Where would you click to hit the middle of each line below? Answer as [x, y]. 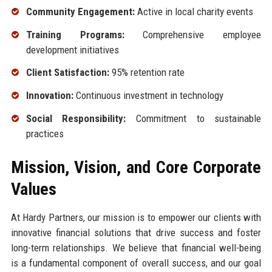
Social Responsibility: [76, 118]
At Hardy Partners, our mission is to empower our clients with [136, 217]
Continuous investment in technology [148, 96]
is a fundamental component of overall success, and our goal [136, 263]
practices [45, 133]
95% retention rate [147, 73]
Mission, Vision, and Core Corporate [136, 167]
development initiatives [72, 49]
